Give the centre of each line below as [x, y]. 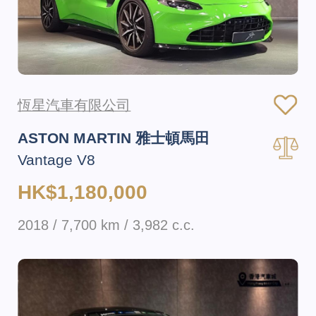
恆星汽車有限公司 [74, 105]
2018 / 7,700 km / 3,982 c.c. [107, 225]
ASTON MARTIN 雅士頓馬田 [114, 138]
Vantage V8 [57, 160]
